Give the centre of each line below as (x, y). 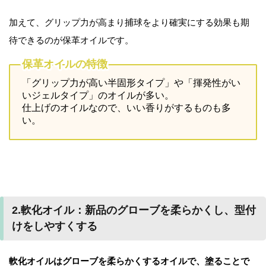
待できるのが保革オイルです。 (71, 40)
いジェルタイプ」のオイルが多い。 (98, 95)
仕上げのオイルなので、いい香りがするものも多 (126, 107)
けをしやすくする (55, 226)
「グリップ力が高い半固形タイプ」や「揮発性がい (131, 83)
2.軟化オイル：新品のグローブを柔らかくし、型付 (134, 210)
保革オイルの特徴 (65, 64)
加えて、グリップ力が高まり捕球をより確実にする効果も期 (129, 22)
